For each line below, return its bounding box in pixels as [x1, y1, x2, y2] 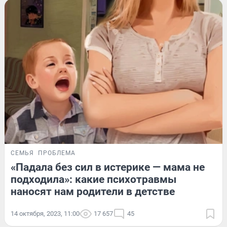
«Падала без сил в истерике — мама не [11, 161, 205, 174]
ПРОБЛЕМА [38, 149, 75, 157]
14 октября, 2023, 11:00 [11, 210, 80, 218]
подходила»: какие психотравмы [11, 173, 176, 186]
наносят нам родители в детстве [11, 185, 175, 198]
